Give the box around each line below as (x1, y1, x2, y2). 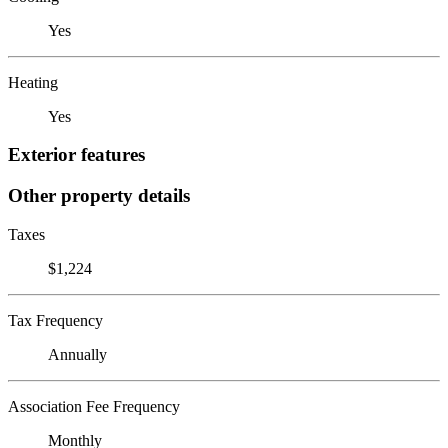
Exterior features (8, 144, 145, 166)
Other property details (8, 184, 190, 206)
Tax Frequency (8, 311, 103, 329)
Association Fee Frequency (8, 397, 180, 415)
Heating (8, 73, 58, 91)
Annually (48, 345, 107, 363)
